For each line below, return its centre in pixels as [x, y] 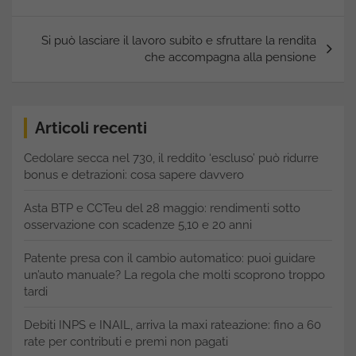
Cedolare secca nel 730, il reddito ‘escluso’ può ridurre [171, 158]
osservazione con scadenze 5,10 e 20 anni [138, 224]
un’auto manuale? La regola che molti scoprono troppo [174, 275]
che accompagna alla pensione [230, 57]
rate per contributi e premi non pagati [126, 341]
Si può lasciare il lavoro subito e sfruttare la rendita [179, 40]
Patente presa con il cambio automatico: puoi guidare [170, 258]
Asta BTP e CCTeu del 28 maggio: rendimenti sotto [162, 208]
